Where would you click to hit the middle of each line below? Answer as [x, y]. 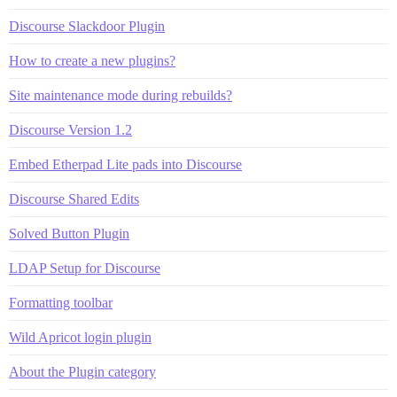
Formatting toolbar [61, 303]
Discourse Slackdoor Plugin [87, 27]
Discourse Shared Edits [74, 199]
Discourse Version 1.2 [70, 130]
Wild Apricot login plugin [80, 338]
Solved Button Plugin [69, 234]
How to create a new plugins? [92, 61]
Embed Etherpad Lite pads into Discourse [125, 165]
